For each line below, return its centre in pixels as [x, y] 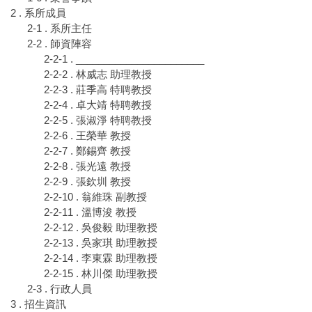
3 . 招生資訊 [38, 304]
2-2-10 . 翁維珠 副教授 [95, 197]
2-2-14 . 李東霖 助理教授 [101, 258]
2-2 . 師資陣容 [60, 44]
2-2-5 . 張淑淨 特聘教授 [98, 120]
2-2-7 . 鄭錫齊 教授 [87, 151]
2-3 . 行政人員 [60, 289]
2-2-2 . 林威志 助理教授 [98, 75]
